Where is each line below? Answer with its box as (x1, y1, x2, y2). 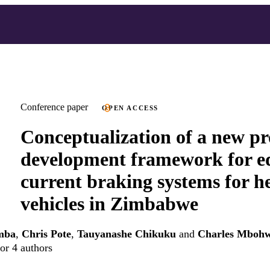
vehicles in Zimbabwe (20, 192, 198, 215)
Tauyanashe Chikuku (77, 228, 176, 240)
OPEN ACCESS (102, 104, 159, 111)
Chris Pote (22, 228, 71, 240)
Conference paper (20, 102, 88, 112)
